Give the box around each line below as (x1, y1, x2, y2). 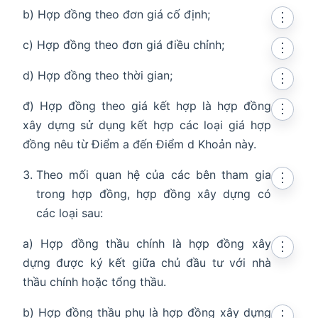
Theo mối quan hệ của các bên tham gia (36, 168, 271, 182)
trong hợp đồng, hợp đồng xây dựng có (36, 187, 271, 202)
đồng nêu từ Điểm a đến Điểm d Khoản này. (23, 137, 256, 152)
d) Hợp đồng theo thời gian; (23, 68, 172, 83)
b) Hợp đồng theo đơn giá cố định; (23, 7, 210, 22)
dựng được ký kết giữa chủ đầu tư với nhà (23, 256, 271, 270)
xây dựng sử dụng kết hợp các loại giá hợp (23, 118, 271, 133)
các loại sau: (36, 206, 104, 221)
